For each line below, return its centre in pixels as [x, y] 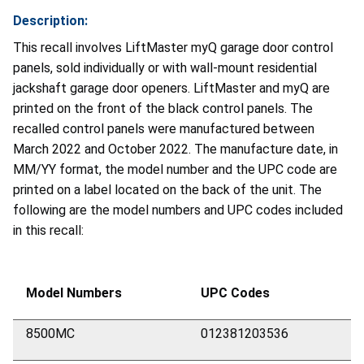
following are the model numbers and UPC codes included [178, 210]
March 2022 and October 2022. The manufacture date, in [175, 149]
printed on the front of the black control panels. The [163, 109]
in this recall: [48, 231]
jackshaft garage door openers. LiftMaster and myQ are [171, 89]
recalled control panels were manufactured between [164, 129]
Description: [50, 21]
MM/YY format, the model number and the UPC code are [175, 170]
